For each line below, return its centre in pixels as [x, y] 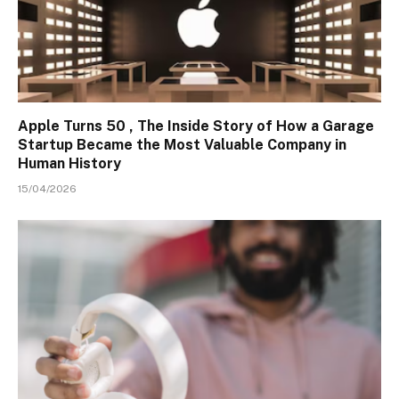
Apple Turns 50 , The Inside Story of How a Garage [196, 126]
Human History [69, 163]
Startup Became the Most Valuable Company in [182, 144]
